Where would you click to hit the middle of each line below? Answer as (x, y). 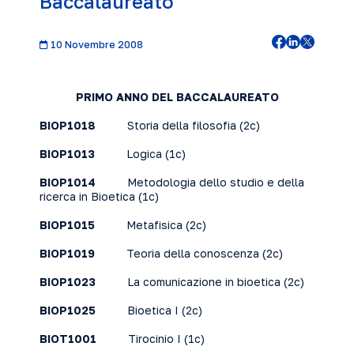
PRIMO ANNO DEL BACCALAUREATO (177, 97)
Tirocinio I (154, 339)
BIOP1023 (68, 282)
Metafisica (154, 225)
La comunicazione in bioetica (204, 282)
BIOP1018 (68, 125)
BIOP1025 (68, 310)
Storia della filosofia (182, 125)
